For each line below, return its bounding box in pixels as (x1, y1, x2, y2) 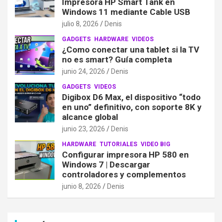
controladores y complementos (62, 169, 186, 180)
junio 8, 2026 (62, 182, 101, 191)
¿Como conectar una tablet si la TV (62, 45, 199, 55)
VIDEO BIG (141, 141, 170, 148)
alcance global (62, 112, 118, 122)
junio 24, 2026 (62, 67, 105, 76)
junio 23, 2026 (62, 125, 105, 133)
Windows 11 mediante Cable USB (62, 7, 190, 17)
